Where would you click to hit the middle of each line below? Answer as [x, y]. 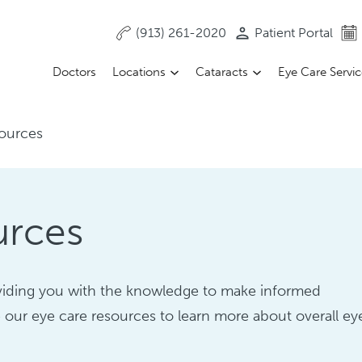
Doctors [74, 72]
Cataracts [222, 72]
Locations [139, 72]
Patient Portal [294, 33]
